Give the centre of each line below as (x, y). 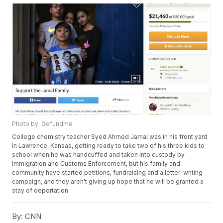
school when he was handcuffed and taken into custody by (99, 155)
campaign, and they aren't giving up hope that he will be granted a (108, 182)
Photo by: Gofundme (43, 124)
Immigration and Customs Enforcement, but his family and (96, 164)
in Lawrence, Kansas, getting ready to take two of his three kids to (109, 146)
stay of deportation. (41, 191)
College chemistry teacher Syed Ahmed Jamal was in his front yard (110, 137)
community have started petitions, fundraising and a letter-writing (108, 173)
